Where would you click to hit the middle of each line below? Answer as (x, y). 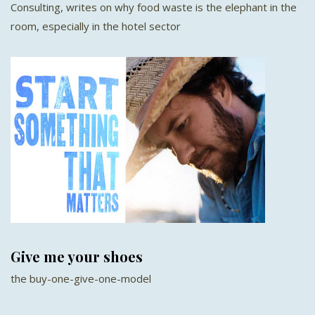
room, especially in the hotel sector (96, 26)
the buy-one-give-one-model (81, 279)
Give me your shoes (77, 257)
